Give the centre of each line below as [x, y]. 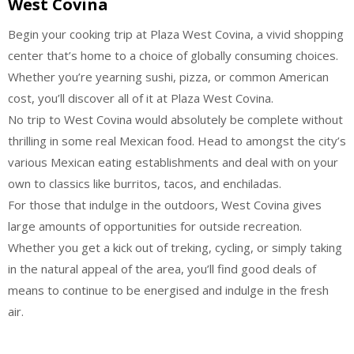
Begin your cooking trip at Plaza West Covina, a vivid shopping [176, 34]
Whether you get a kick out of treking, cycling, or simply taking [175, 247]
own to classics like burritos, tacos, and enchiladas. [145, 183]
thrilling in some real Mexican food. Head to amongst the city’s [177, 140]
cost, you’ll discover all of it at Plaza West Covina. [141, 98]
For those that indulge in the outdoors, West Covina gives [165, 204]
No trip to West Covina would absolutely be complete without [175, 119]
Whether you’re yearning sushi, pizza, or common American [168, 76]
